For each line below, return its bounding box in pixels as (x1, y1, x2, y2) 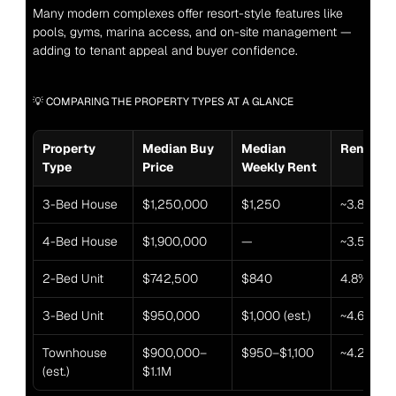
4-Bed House (42, 233, 118, 249)
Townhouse (42, 345, 107, 361)
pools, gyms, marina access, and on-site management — (32, 24, 352, 40)
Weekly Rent (240, 159, 316, 175)
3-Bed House (42, 196, 118, 212)
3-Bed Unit (42, 308, 103, 324)
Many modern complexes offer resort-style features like (32, 5, 343, 21)
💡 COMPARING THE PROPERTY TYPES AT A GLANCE (32, 95, 293, 109)
